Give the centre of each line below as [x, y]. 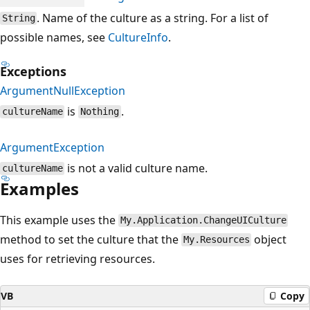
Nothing [100, 112]
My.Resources [216, 240]
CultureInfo [138, 37]
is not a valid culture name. [136, 168]
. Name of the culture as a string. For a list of [153, 18]
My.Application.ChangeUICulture [203, 220]
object [269, 239]
